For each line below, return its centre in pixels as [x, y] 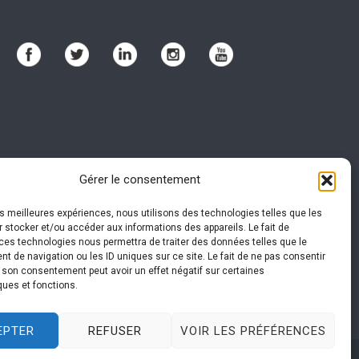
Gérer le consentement [140, 179]
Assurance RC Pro [107, 218]
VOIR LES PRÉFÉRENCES [253, 331]
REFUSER [115, 331]
